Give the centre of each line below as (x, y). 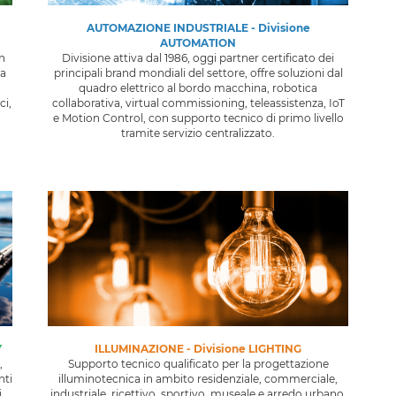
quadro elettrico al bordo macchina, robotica (198, 88)
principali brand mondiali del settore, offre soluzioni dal (198, 72)
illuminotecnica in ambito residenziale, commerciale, (198, 378)
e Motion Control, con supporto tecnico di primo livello (198, 118)
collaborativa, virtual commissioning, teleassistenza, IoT (198, 103)
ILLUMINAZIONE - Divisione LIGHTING (198, 348)
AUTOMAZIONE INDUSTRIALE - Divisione (198, 27)
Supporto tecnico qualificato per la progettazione (198, 363)
